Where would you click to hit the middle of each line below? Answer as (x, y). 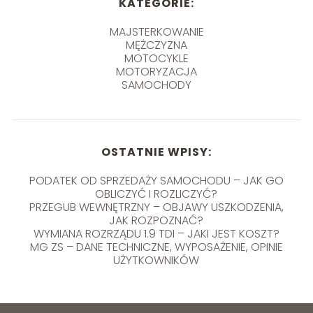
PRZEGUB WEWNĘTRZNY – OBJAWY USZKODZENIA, (156, 207)
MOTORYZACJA (156, 71)
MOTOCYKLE (156, 58)
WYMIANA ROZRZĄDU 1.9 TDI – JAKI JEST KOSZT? (156, 233)
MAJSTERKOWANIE (156, 31)
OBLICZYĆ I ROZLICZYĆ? (156, 194)
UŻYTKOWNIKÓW (156, 260)
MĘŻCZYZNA (156, 45)
